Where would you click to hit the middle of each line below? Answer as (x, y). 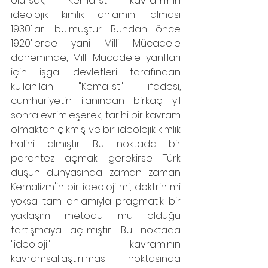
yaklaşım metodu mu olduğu (96, 216)
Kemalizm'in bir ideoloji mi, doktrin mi (96, 187)
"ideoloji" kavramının (96, 244)
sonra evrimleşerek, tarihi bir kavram (96, 115)
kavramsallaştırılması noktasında (96, 259)
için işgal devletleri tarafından (96, 72)
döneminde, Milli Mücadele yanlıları (96, 58)
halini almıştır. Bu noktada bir (96, 144)
